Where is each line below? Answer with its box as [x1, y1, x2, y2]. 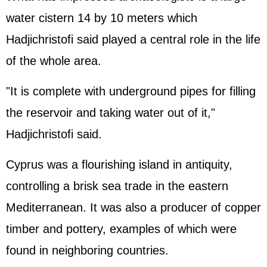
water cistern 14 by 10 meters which [6, 11, 197, 24]
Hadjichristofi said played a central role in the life [6, 33, 260, 46]
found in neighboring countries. [6, 244, 169, 257]
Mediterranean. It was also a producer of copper [6, 201, 261, 214]
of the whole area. [6, 54, 101, 67]
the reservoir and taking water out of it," [6, 106, 215, 119]
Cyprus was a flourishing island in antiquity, [6, 158, 232, 171]
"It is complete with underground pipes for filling [6, 85, 256, 98]
